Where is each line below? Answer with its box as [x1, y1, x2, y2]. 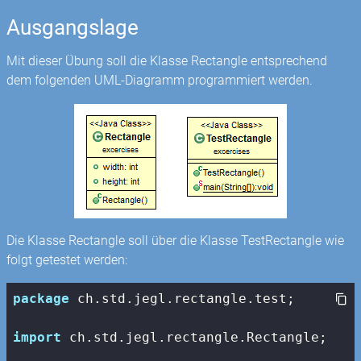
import [13, 330, 62, 346]
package [13, 291, 70, 307]
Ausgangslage [6, 15, 139, 40]
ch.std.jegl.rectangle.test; [69, 291, 296, 307]
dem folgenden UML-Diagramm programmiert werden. [6, 73, 313, 89]
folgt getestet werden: [6, 252, 128, 268]
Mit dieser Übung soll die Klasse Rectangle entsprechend [6, 53, 328, 69]
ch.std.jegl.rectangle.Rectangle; [61, 330, 328, 346]
